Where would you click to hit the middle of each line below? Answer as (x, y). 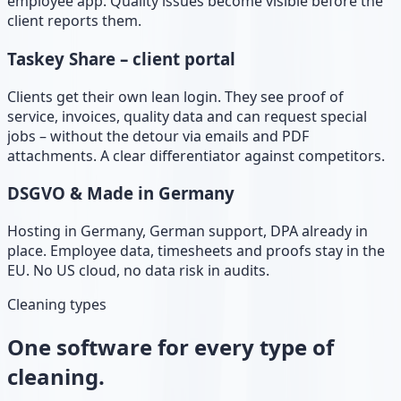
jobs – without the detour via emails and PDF (158, 136)
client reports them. (74, 21)
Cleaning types (57, 304)
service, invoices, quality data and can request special (187, 116)
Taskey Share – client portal (121, 58)
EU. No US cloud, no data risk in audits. (138, 270)
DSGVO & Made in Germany (121, 193)
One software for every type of (171, 346)
